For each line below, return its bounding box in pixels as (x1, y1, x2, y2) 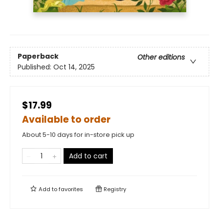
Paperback (18, 51, 59, 61)
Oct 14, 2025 (53, 62, 95, 72)
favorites (59, 185, 83, 194)
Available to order (22, 113, 110, 127)
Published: (18, 62, 53, 72)
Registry (102, 185, 126, 194)
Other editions (137, 52, 185, 62)
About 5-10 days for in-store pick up (22, 130, 134, 140)
